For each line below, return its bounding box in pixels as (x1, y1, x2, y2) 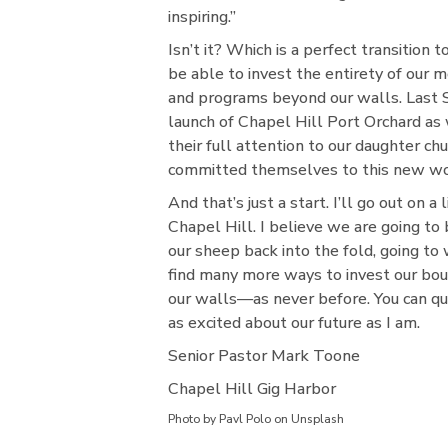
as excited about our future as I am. (168, 311, 420, 334)
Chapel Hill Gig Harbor (168, 377, 336, 400)
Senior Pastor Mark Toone (168, 344, 360, 367)
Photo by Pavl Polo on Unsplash (168, 410, 344, 427)
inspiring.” (168, 5, 236, 28)
